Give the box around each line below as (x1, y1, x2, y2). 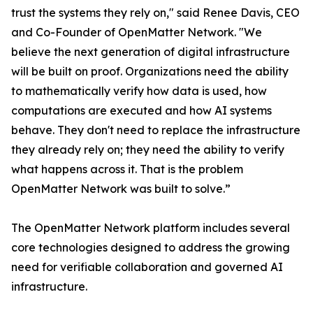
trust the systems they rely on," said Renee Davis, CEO (11, 5, 300, 20)
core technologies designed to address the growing (11, 240, 290, 254)
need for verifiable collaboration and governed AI (11, 259, 283, 274)
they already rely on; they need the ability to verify (11, 142, 284, 156)
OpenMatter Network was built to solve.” (11, 181, 231, 196)
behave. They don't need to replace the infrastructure (11, 122, 300, 137)
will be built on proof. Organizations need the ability (11, 64, 289, 78)
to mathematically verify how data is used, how (11, 83, 267, 98)
